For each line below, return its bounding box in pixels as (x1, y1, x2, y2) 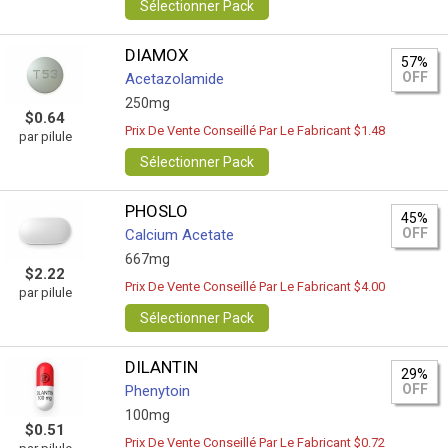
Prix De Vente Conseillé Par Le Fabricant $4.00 (125, 279, 386, 294)
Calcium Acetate (125, 226, 235, 244)
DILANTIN (125, 357, 199, 377)
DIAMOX (125, 45, 190, 65)
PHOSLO (125, 201, 189, 221)
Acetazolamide (125, 70, 225, 88)
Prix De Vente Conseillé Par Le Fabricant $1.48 (125, 123, 386, 138)
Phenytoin (125, 382, 191, 400)
